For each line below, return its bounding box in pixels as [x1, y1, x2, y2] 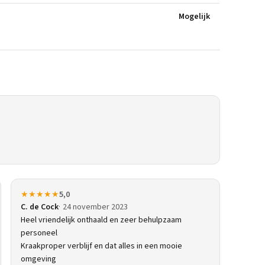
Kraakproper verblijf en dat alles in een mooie [21, 240, 182, 252]
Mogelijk [179, 11, 210, 22]
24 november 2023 [63, 201, 128, 213]
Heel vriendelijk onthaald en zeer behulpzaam [21, 214, 182, 226]
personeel [21, 227, 57, 239]
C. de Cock [21, 201, 59, 213]
